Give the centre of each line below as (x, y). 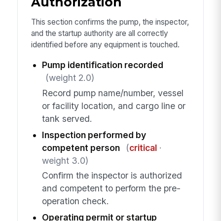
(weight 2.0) (70, 78)
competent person (81, 147)
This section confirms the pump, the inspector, (110, 22)
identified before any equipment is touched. (105, 44)
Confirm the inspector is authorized (112, 176)
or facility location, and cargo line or (113, 106)
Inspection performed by (94, 135)
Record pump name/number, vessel (112, 93)
